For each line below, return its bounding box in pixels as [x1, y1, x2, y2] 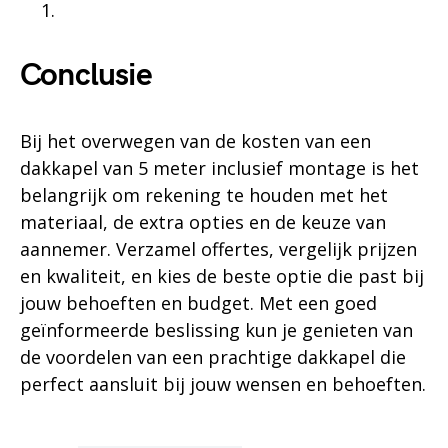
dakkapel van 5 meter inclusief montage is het [20, 155, 419, 180]
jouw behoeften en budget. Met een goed [20, 290, 377, 315]
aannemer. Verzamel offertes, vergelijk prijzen [20, 236, 417, 261]
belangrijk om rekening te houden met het [20, 182, 388, 207]
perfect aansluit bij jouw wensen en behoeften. [20, 371, 426, 396]
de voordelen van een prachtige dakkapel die [20, 344, 406, 369]
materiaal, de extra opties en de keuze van [20, 209, 386, 234]
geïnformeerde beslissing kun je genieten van [20, 317, 413, 342]
